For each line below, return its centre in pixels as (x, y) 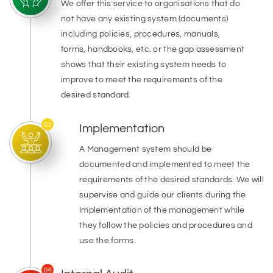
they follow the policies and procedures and (166, 225)
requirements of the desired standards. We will (172, 180)
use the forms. (108, 241)
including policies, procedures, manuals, (141, 34)
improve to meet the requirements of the (142, 80)
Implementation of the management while (162, 210)
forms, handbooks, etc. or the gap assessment (153, 49)
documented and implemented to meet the (165, 165)
